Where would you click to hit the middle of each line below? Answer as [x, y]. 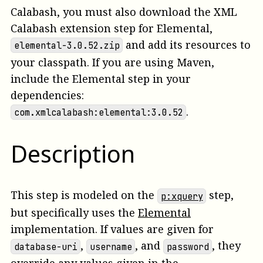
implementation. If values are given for [112, 229]
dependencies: [47, 95]
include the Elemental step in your [101, 78]
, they [227, 246]
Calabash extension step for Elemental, [112, 28]
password [188, 247]
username [111, 247]
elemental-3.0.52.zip [67, 45]
